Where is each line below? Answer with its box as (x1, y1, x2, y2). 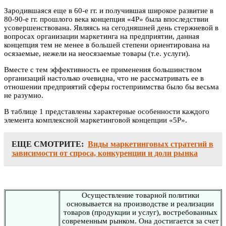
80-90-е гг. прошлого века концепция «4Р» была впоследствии (4, 15, 208, 23)
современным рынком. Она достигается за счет (62, 216, 219, 225)
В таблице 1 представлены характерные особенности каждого (4, 107, 209, 116)
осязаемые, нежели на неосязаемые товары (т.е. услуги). (4, 49, 190, 58)
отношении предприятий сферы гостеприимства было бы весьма (4, 82, 219, 91)
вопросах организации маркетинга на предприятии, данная (4, 32, 199, 40)
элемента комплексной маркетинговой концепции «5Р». (4, 116, 187, 124)
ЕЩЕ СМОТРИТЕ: (12, 139, 84, 148)
